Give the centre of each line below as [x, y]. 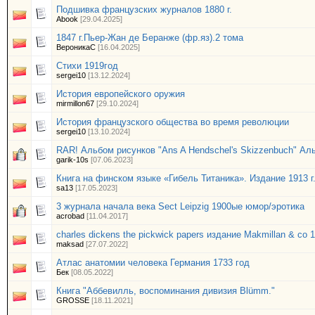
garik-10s [72, 160]
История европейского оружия [121, 94]
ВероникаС [76, 47]
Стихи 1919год [87, 66]
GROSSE [73, 300]
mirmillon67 [75, 103]
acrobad [70, 216]
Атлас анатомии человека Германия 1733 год [153, 263]
